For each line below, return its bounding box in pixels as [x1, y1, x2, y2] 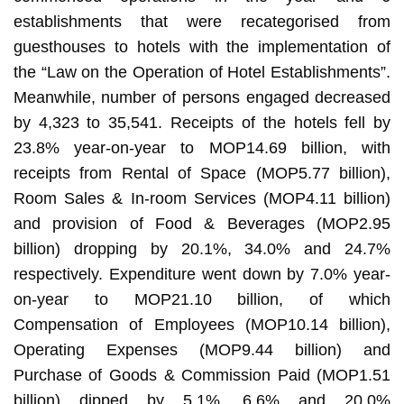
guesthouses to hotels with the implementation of [13, 37, 391, 56]
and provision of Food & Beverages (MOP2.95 [13, 214, 391, 233]
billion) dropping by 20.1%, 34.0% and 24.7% [13, 239, 391, 258]
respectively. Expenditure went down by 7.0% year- [13, 264, 391, 283]
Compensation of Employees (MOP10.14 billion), [13, 315, 391, 334]
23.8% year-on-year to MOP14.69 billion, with [13, 138, 391, 157]
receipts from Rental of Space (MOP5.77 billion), [13, 163, 391, 182]
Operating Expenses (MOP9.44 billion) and [13, 340, 391, 359]
